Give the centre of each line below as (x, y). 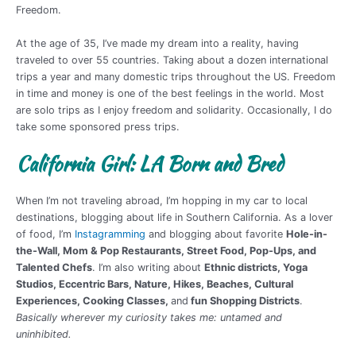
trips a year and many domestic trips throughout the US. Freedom (176, 76)
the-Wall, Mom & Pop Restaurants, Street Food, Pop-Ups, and (166, 251)
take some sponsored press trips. (98, 126)
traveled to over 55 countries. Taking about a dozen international (172, 60)
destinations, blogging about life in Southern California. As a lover (174, 218)
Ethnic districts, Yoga (256, 268)
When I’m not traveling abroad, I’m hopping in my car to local (162, 201)
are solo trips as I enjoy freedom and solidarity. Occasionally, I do (174, 110)
